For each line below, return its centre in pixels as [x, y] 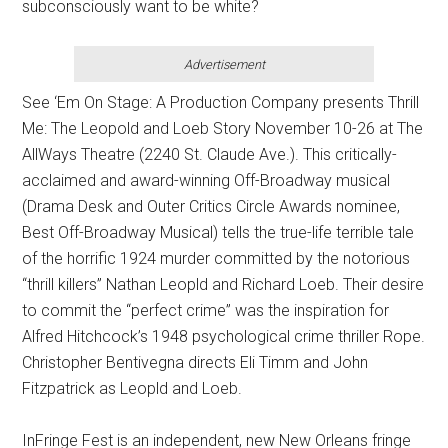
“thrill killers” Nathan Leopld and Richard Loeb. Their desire [223, 284]
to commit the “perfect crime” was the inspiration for [206, 310]
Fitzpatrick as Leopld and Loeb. [132, 388]
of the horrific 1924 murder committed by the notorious [216, 258]
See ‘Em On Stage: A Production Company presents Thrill [221, 102]
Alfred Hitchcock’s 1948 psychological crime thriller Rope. [224, 336]
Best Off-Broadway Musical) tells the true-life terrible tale [218, 232]
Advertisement [224, 64]
